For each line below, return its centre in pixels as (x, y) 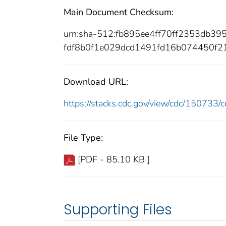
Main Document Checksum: (119, 12)
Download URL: (96, 82)
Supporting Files (118, 210)
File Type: (83, 138)
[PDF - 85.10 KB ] (114, 160)
